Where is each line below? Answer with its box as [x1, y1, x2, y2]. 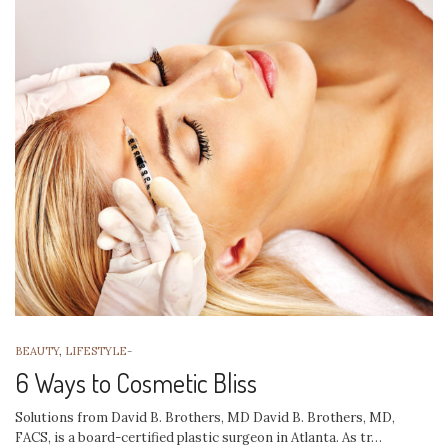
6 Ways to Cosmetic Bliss [15, 366, 257, 400]
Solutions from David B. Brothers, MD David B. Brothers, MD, [15, 409, 395, 427]
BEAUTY [15, 344, 59, 359]
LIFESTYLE [65, 344, 127, 359]
